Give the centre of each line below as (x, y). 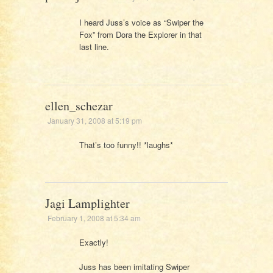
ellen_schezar (79, 105)
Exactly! (94, 243)
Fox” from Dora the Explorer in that (140, 35)
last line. (94, 47)
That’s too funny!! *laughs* (126, 144)
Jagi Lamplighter (87, 204)
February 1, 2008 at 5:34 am (94, 218)
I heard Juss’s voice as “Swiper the (141, 23)
